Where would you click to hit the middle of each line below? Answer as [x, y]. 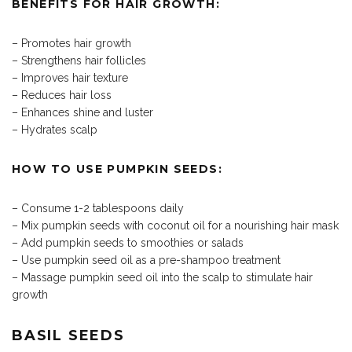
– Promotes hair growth [71, 44]
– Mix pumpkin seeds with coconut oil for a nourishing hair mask [175, 226]
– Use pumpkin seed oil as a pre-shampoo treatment [146, 260]
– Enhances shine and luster [82, 113]
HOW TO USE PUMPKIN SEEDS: [117, 169]
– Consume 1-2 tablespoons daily [98, 209]
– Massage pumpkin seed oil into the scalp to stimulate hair [162, 278]
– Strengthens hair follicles [79, 61]
